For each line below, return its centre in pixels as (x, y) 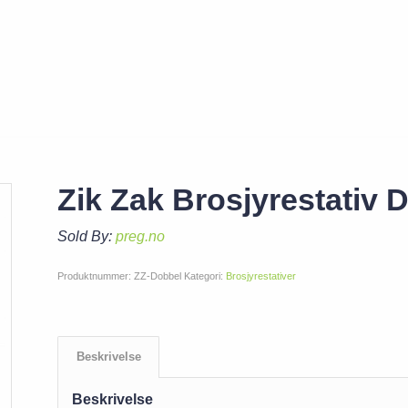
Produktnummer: (95, 275)
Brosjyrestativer (260, 275)
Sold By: (86, 236)
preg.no (140, 236)
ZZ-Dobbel (157, 275)
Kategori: (204, 275)
